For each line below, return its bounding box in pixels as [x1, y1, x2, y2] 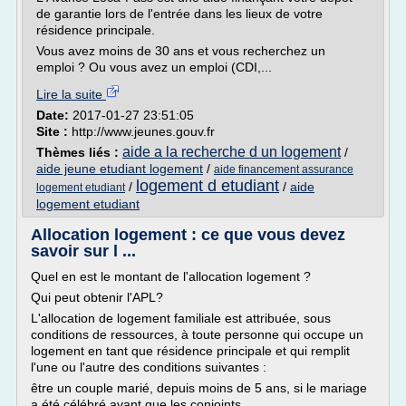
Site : [36, 124, 72, 139]
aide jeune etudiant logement [36, 161, 203, 176]
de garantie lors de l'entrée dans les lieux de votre [36, 6, 323, 21]
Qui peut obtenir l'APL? [31, 290, 163, 304]
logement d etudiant [136, 177, 279, 195]
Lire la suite [36, 87, 106, 101]
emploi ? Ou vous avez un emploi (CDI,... [36, 60, 272, 74]
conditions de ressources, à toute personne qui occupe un [31, 327, 363, 342]
